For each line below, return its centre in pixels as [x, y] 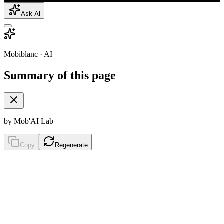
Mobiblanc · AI [28, 54]
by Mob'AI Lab [29, 121]
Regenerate [71, 145]
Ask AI [31, 14]
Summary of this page [60, 76]
